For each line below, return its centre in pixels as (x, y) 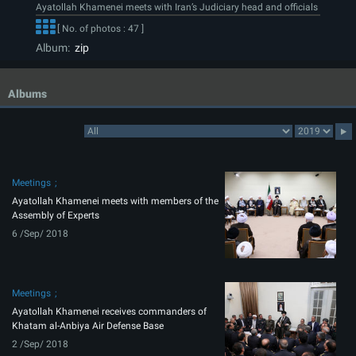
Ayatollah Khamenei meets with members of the (115, 201)
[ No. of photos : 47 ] (99, 29)
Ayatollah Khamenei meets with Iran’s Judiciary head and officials (177, 8)
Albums (27, 94)
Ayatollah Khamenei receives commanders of (109, 312)
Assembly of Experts (56, 216)
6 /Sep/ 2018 (40, 234)
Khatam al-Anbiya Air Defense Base (88, 326)
